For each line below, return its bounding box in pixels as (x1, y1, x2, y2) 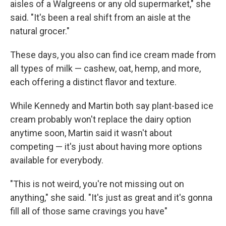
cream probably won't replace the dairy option (10, 114, 191, 125)
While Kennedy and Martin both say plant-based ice (10, 100, 213, 111)
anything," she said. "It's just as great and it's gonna (10, 192, 212, 203)
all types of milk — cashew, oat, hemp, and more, (10, 63, 201, 74)
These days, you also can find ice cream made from (10, 49, 216, 60)
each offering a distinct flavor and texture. (10, 77, 177, 87)
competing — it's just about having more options (10, 141, 202, 152)
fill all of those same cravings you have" (10, 206, 167, 216)
